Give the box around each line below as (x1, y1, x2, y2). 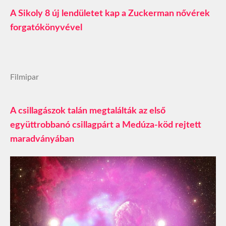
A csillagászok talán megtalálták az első (10, 106, 165, 116)
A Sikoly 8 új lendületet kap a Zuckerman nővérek (10, 9, 210, 18)
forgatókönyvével (10, 23, 82, 32)
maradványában (10, 134, 74, 144)
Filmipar (10, 73, 39, 81)
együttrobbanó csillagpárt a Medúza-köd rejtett (10, 120, 201, 130)
